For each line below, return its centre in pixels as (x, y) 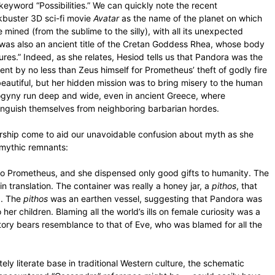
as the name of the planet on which (191, 18)
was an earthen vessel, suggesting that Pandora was (155, 199)
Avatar (106, 18)
